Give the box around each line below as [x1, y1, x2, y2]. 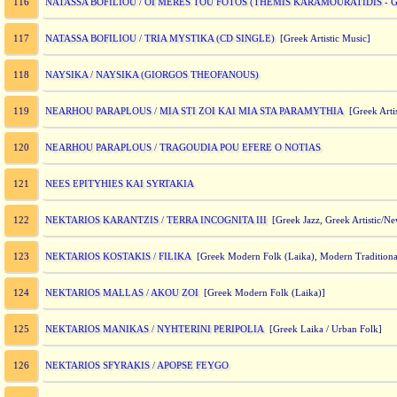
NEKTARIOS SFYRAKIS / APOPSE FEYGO [45, 360, 229, 370]
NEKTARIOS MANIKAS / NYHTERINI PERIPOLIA [45, 323, 264, 334]
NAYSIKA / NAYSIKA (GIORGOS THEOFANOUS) [45, 69, 259, 80]
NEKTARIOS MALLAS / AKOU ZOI [45, 287, 198, 298]
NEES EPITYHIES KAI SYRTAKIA [45, 178, 194, 189]
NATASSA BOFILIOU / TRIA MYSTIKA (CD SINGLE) [45, 33, 275, 43]
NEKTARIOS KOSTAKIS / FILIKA [45, 251, 191, 261]
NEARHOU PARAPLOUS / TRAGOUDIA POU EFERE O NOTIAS [45, 142, 321, 152]
